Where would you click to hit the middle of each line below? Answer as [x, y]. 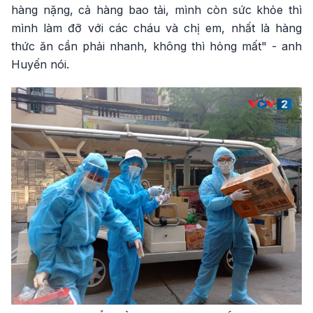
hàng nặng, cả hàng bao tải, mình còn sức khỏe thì [156, 10]
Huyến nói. [40, 65]
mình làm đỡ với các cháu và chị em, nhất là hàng [156, 28]
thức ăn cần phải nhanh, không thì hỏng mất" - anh [156, 46]
